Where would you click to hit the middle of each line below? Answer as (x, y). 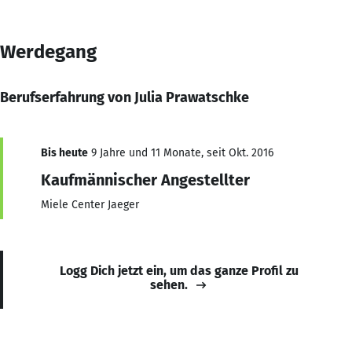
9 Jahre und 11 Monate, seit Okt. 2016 (181, 152)
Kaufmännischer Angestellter (145, 180)
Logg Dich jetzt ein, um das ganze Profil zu (179, 270)
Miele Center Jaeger (90, 204)
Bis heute (64, 152)
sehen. (169, 284)
